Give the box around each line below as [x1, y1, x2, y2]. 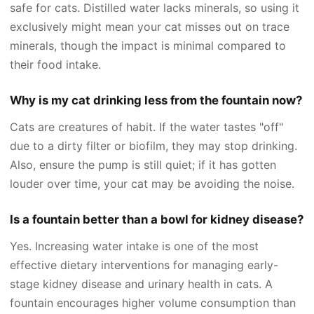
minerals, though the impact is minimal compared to [10, 38, 286, 53]
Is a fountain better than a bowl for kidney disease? [10, 212, 303, 226]
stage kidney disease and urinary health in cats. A [10, 276, 273, 291]
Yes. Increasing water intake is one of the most [10, 238, 259, 253]
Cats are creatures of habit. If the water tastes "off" [10, 119, 283, 134]
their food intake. [10, 57, 101, 71]
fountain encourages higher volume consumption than [10, 295, 296, 310]
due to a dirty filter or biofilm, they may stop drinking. [10, 138, 297, 153]
